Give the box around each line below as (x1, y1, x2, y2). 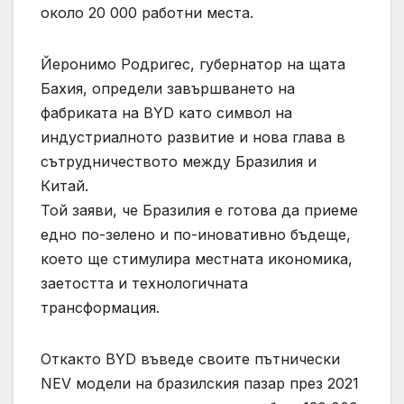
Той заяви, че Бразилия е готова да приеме (41, 200, 358, 219)
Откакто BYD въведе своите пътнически (41, 349, 340, 368)
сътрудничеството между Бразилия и (41, 151, 317, 170)
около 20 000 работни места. (41, 3, 253, 22)
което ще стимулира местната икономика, (41, 249, 353, 268)
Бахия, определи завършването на (41, 78, 295, 97)
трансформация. (41, 298, 160, 317)
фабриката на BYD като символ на (41, 103, 292, 122)
